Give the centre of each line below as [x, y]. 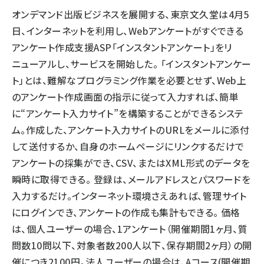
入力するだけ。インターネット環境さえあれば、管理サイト [129, 196]
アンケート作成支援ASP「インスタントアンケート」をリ [122, 47]
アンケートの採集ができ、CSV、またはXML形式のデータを [131, 163]
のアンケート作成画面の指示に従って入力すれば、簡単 [125, 97]
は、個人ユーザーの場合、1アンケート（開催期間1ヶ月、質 [130, 229]
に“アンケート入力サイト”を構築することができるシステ [128, 113]
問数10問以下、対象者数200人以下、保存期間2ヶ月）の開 [132, 245]
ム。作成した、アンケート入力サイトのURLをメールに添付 [131, 130]
